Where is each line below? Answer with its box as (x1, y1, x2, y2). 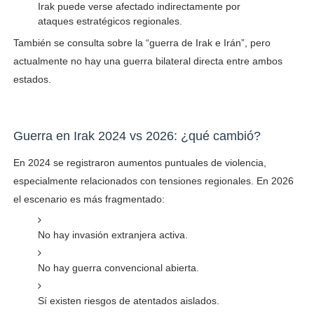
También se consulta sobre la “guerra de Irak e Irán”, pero (13, 36, 271, 48)
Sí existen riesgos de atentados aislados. (37, 294, 219, 306)
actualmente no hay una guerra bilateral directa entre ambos (13, 55, 282, 67)
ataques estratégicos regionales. (37, 15, 182, 27)
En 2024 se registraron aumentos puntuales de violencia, (13, 156, 266, 168)
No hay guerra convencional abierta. (37, 261, 199, 273)
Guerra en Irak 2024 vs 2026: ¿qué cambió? (13, 128, 261, 143)
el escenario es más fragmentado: (13, 193, 165, 205)
